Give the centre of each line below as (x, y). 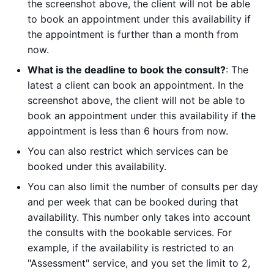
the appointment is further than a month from (133, 35)
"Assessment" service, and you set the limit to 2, (139, 263)
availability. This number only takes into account (139, 217)
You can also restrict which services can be (128, 151)
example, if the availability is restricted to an (131, 248)
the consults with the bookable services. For (130, 233)
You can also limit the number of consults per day (143, 187)
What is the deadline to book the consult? (127, 70)
